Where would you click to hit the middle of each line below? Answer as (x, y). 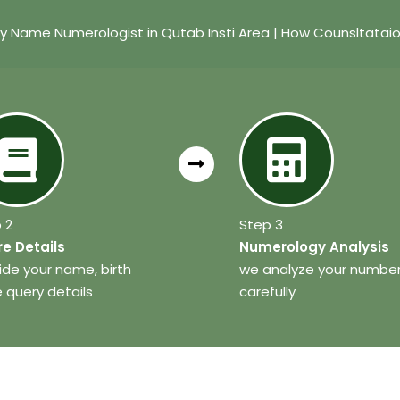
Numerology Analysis (315, 247)
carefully (268, 292)
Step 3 (262, 225)
